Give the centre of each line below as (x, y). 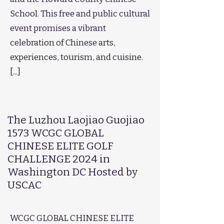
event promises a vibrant (58, 28)
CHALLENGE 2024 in (59, 159)
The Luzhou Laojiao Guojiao (76, 120)
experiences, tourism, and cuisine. (76, 57)
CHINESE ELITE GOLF (60, 146)
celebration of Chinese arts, (63, 43)
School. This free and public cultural (80, 14)
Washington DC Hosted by (72, 172)
